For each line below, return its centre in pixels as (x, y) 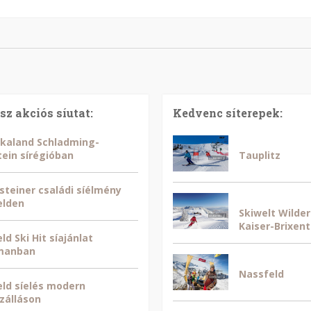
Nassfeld (261, 274)
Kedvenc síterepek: (228, 113)
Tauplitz (260, 155)
